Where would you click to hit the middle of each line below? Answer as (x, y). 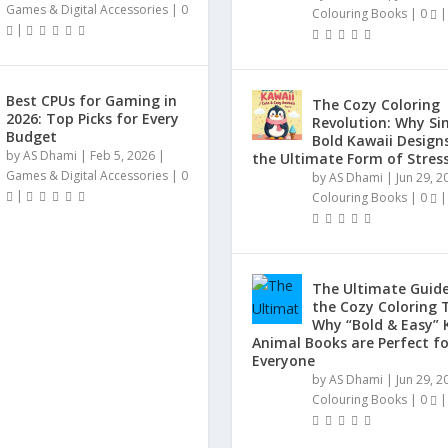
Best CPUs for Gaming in (91, 101)
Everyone (283, 360)
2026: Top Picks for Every (92, 119)
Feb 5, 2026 (122, 156)
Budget (31, 137)
